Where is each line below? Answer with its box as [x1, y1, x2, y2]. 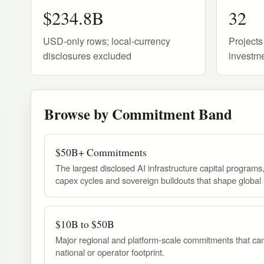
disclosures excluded [43, 48, 131, 62]
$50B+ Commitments [55, 144, 147, 159]
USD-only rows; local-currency [43, 34, 170, 48]
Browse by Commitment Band [44, 103, 232, 124]
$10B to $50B [55, 216, 114, 231]
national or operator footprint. [55, 245, 164, 258]
